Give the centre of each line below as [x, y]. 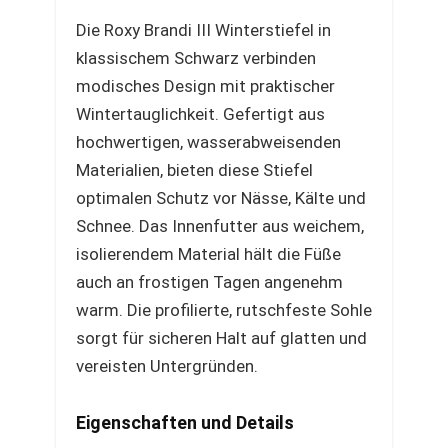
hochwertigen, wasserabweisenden [208, 142]
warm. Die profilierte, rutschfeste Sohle [224, 310]
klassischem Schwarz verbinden [196, 58]
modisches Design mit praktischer [205, 86]
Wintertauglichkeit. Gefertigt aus [200, 114]
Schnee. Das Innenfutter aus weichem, [220, 226]
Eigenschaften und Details [185, 422]
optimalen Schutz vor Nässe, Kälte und [221, 198]
